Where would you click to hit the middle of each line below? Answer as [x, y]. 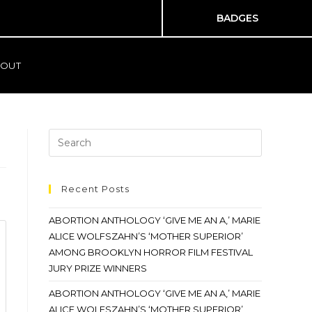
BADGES [238, 18]
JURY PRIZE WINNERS [98, 268]
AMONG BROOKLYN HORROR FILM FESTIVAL [151, 252]
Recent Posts [95, 189]
